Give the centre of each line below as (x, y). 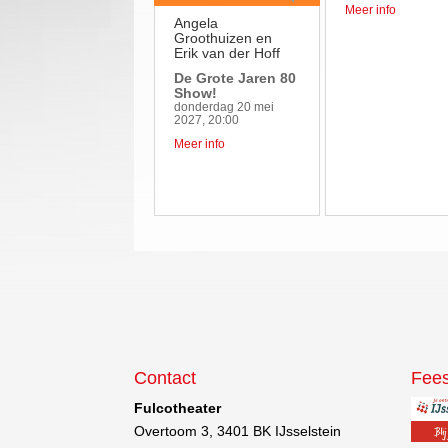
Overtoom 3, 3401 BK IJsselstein (238, 431)
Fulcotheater (178, 408)
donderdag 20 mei (224, 107)
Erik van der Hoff (227, 53)
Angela (196, 23)
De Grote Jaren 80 (235, 78)
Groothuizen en (223, 38)
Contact (165, 378)
